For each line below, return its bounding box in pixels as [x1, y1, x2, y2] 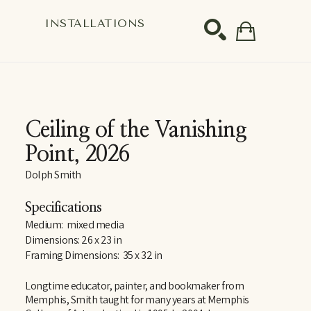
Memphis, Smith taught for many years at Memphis [25, 292, 249, 307]
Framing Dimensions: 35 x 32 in [25, 248, 162, 262]
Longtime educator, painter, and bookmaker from [25, 278, 244, 293]
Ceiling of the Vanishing [25, 119, 246, 141]
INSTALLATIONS [44, 16, 145, 30]
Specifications [25, 201, 101, 215]
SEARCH [230, 80, 276, 96]
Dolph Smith [25, 167, 81, 182]
